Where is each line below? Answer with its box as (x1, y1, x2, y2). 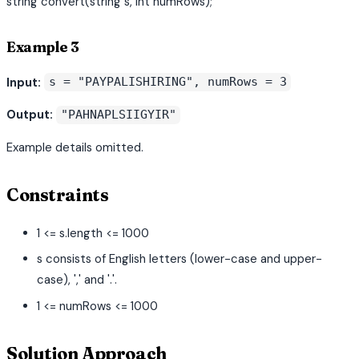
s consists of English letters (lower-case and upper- (37, 251, 323, 268)
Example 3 (6, 38, 79, 57)
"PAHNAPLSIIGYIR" (60, 107, 176, 123)
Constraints (6, 184, 109, 207)
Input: (6, 74, 41, 91)
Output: (6, 107, 53, 123)
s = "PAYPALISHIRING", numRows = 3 (48, 75, 287, 90)
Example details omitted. (6, 139, 143, 155)
